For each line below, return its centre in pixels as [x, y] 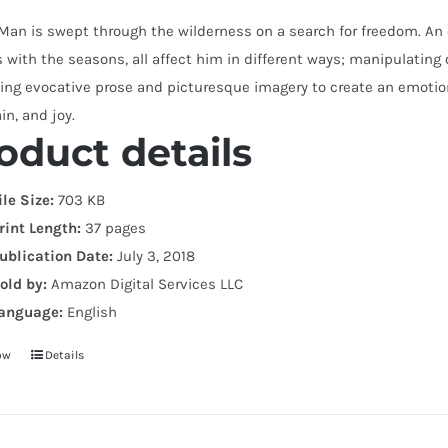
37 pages [114, 227]
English [90, 311]
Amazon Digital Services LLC [145, 283]
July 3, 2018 [154, 255]
